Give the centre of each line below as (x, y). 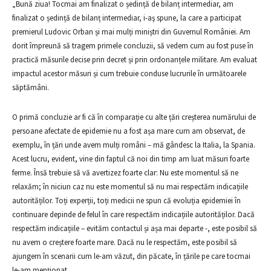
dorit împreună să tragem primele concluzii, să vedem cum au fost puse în (133, 46)
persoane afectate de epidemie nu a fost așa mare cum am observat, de (129, 131)
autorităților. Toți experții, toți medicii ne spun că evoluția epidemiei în (126, 201)
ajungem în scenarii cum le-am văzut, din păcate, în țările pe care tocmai (131, 256)
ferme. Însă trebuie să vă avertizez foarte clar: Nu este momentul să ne (125, 173)
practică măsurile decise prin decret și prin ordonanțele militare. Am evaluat (135, 60)
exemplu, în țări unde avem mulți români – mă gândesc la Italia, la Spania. (134, 145)
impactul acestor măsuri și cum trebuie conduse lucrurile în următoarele (129, 73)
